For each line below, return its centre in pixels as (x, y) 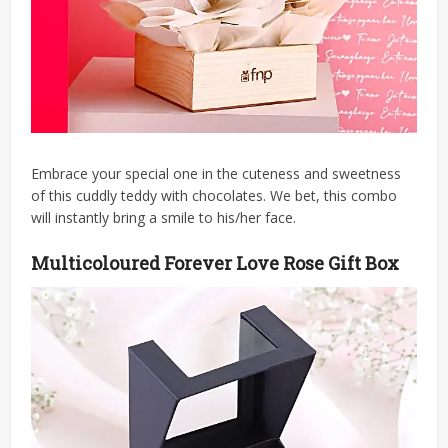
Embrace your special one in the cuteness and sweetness (216, 173)
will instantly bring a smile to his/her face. (164, 217)
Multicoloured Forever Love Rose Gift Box (215, 262)
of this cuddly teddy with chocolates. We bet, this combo (214, 195)
